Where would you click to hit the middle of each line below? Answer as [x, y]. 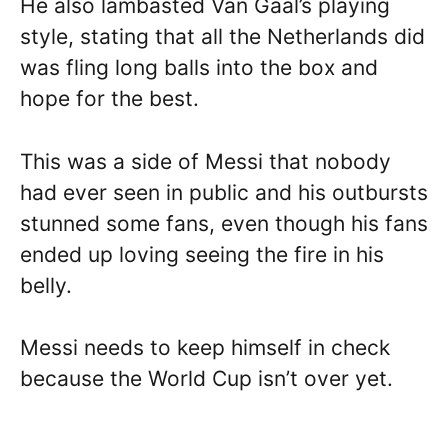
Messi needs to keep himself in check [205, 348]
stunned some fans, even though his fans [224, 223]
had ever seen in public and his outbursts [224, 192]
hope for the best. [109, 99]
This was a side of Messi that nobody [205, 161]
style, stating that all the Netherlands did [222, 37]
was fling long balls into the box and [199, 68]
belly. [46, 285]
